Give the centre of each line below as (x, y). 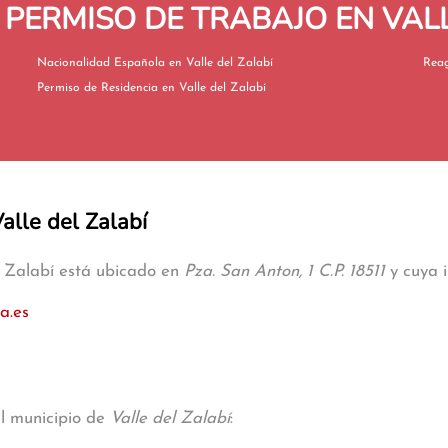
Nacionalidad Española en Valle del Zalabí (220, 63)
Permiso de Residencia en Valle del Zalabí (213, 88)
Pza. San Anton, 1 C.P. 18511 (284, 271)
